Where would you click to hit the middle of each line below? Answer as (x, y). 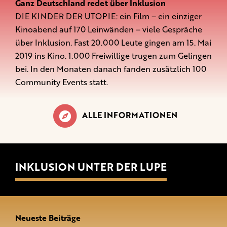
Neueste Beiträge (48, 218)
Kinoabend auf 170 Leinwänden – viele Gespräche (109, 29)
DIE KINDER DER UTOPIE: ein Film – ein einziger (108, 16)
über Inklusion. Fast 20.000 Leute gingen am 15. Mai (113, 42)
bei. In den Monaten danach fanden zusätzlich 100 (111, 69)
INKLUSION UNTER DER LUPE (91, 166)
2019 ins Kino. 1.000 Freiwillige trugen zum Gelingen (113, 55)
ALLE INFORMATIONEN (130, 115)
